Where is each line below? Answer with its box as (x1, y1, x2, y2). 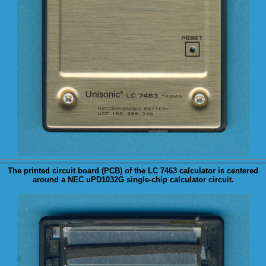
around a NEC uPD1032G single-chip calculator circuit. (32, 175, 234, 184)
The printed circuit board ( (8, 166, 104, 175)
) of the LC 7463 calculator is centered (120, 166, 258, 175)
